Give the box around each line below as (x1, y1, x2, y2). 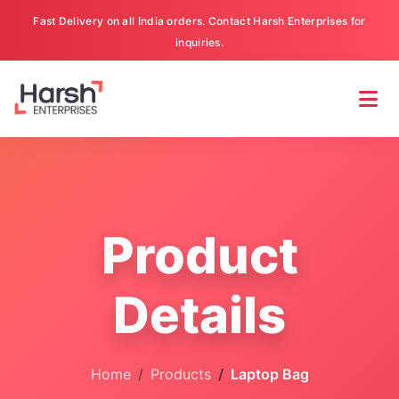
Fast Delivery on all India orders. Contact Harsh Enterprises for (33, 14, 366, 28)
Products (150, 365, 211, 383)
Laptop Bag (230, 365, 309, 383)
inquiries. (175, 36, 224, 49)
